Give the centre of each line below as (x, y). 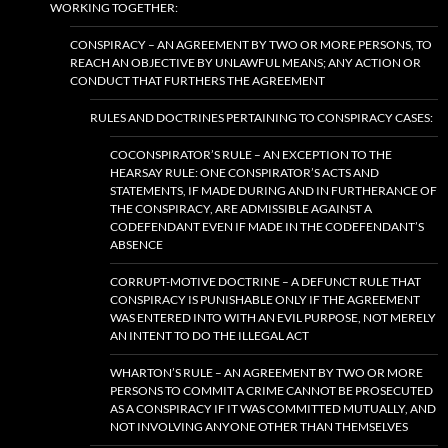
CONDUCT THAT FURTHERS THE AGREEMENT (197, 80)
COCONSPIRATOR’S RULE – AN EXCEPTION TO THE (251, 154)
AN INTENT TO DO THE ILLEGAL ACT (209, 335)
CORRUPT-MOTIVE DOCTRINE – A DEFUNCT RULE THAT (265, 281)
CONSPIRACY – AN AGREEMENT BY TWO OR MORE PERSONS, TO (251, 44)
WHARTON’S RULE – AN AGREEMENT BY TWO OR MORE (266, 372)
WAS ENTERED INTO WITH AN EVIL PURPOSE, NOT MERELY (273, 317)
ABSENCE (136, 244)
